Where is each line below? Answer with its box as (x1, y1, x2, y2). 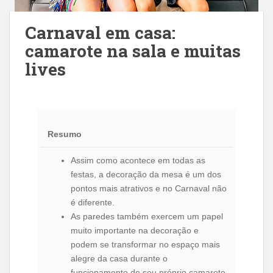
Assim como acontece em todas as (71, 155, 205, 165)
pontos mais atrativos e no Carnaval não (71, 183, 227, 193)
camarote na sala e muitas (25, 40, 241, 62)
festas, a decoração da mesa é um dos (71, 169, 221, 179)
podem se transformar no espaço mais (71, 239, 220, 249)
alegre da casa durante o (71, 253, 168, 263)
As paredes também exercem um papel (71, 211, 223, 221)
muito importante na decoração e (71, 225, 199, 235)
